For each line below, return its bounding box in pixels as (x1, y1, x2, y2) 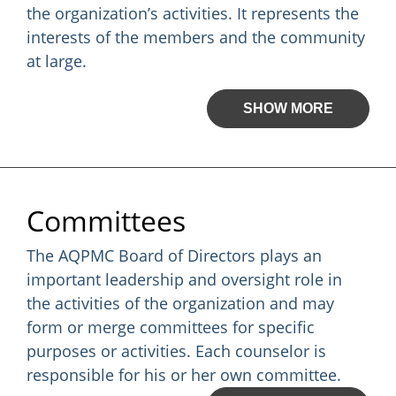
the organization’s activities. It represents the (27, 3, 359, 24)
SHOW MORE (243, 101, 333, 116)
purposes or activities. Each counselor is (27, 340, 326, 362)
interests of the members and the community (27, 27, 365, 48)
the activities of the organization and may (27, 293, 334, 314)
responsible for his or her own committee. (27, 364, 341, 385)
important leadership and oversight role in (27, 269, 342, 290)
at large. (27, 50, 87, 72)
